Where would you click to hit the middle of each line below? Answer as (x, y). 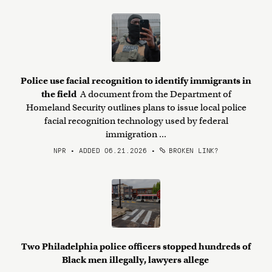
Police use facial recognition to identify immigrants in (136, 81)
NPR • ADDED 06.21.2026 (100, 150)
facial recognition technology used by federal (136, 121)
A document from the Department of (155, 94)
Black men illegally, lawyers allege (136, 260)
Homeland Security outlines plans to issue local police (136, 107)
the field (59, 94)
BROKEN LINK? (192, 150)
